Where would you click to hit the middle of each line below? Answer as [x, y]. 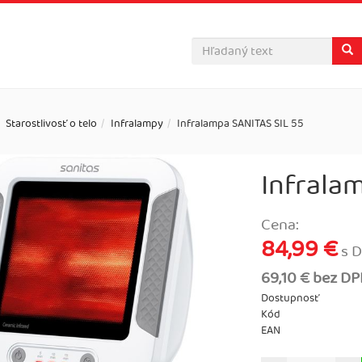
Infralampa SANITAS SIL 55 [240, 124]
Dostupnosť [290, 298]
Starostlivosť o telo [51, 124]
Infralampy [137, 124]
